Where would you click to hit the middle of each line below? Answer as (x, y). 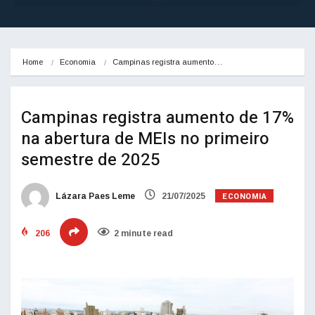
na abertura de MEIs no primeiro (145, 139)
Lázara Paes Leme (94, 197)
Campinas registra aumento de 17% (157, 118)
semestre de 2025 (91, 160)
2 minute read (143, 234)
